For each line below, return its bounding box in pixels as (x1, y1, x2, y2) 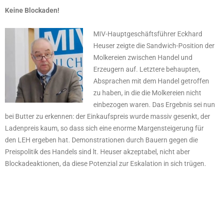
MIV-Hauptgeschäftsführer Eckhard (93, 30, 202, 38)
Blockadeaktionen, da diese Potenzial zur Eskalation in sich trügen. (5, 160, 206, 168)
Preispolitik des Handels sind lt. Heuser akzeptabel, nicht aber (5, 148, 190, 156)
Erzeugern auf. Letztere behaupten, (93, 65, 200, 74)
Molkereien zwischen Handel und (93, 54, 192, 62)
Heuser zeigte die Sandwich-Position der (93, 42, 215, 50)
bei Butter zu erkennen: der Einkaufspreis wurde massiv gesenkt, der (5, 112, 210, 121)
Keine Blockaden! (5, 6, 59, 15)
